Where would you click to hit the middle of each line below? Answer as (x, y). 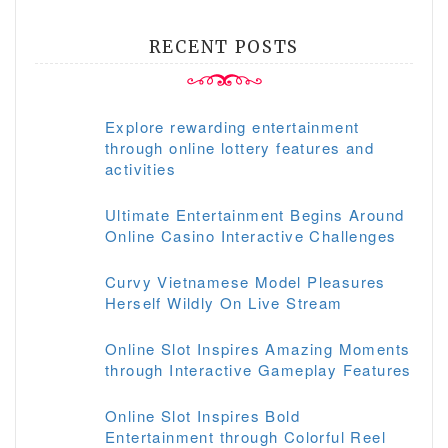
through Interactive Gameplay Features (258, 369)
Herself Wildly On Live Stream (224, 302)
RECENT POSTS (224, 46)
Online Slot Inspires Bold (202, 415)
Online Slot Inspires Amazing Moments (258, 348)
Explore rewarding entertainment (232, 126)
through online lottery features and (239, 147)
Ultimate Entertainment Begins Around (255, 214)
